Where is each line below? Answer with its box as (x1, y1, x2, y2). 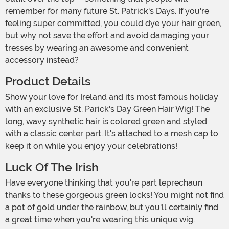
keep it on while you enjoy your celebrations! (5, 141, 179, 151)
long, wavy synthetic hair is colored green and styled (5, 117, 207, 127)
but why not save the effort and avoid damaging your (5, 31, 209, 41)
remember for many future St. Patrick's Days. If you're (5, 6, 209, 16)
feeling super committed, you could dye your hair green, (5, 18, 221, 29)
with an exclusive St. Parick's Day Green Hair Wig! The (5, 104, 210, 114)
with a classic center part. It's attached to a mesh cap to (5, 129, 218, 139)
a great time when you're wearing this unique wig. (5, 215, 197, 225)
